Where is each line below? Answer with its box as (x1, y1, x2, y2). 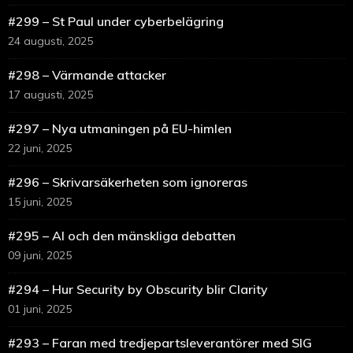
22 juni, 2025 (8, 141, 72, 156)
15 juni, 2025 (8, 195, 72, 210)
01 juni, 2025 (8, 302, 72, 317)
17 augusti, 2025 (8, 87, 93, 102)
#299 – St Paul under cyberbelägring (8, 13, 224, 30)
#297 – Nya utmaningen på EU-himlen (8, 121, 232, 137)
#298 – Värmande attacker (8, 67, 166, 84)
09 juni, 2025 (8, 248, 72, 263)
